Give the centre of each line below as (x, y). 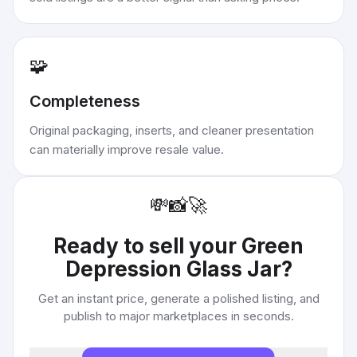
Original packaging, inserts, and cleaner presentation (172, 130)
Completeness (85, 101)
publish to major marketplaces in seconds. (178, 316)
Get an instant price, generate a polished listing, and (178, 298)
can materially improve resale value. (127, 149)
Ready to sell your (147, 246)
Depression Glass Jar (173, 269)
